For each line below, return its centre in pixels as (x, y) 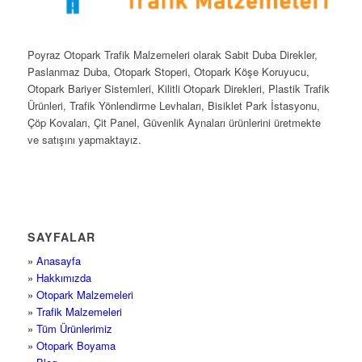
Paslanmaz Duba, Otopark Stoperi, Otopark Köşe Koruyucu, (168, 72)
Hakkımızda (63, 278)
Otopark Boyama (76, 346)
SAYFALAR (61, 237)
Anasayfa (58, 261)
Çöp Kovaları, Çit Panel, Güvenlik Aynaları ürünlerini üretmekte (174, 123)
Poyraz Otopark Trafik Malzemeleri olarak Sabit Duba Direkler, (172, 55)
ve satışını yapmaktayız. (84, 140)
